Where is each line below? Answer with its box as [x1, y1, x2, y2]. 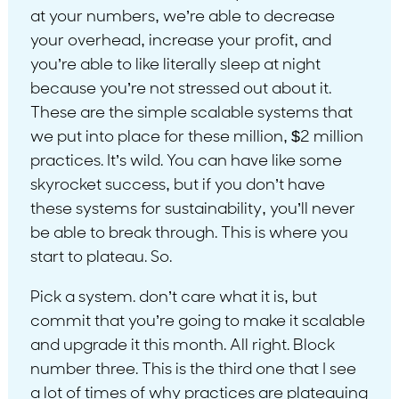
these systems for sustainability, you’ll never [29, 200, 355, 218]
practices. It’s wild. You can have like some [29, 152, 342, 170]
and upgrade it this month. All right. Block [29, 337, 335, 354]
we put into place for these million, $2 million [29, 128, 363, 146]
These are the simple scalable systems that [29, 104, 353, 122]
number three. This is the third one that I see [29, 361, 356, 379]
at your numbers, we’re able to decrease [29, 8, 335, 26]
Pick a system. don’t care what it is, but [29, 289, 317, 306]
